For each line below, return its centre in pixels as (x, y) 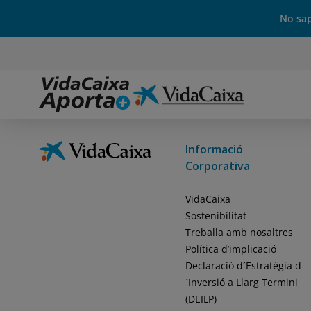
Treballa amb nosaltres (239, 232)
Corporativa (217, 166)
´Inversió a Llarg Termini (241, 282)
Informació (214, 149)
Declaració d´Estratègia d (243, 266)
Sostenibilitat (216, 216)
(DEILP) (201, 299)
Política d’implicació (230, 249)
